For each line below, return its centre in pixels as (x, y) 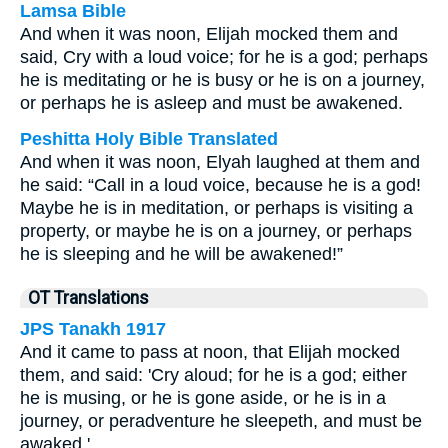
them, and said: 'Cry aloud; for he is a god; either (213, 375)
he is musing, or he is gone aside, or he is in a (203, 398)
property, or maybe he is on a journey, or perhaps (216, 231)
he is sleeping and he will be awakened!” (181, 254)
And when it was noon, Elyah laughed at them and (220, 162)
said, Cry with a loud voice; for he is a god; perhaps (224, 57)
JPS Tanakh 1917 (93, 329)
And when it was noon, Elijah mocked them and (209, 34)
